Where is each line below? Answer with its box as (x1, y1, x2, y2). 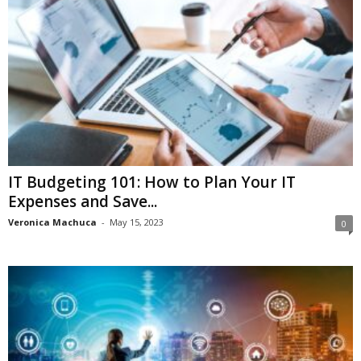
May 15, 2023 (110, 216, 164, 229)
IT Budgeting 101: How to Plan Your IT (8, 172, 296, 193)
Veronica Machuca (8, 216, 97, 229)
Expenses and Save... (8, 191, 157, 213)
